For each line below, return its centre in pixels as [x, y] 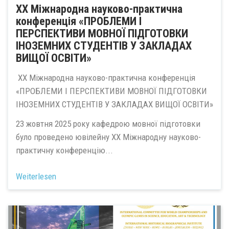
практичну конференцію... [64, 150]
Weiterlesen [36, 176]
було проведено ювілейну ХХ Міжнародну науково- [108, 137]
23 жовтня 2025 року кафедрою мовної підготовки [108, 124]
